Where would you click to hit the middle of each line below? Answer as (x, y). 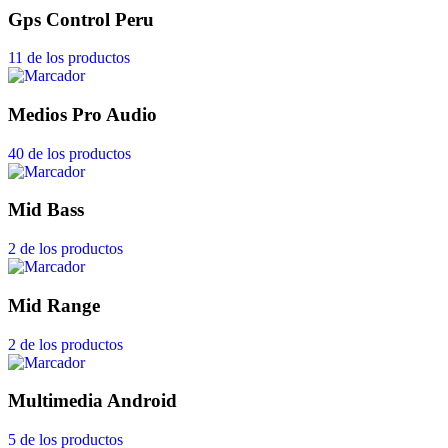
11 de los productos (69, 58)
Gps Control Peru (81, 19)
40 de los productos (69, 153)
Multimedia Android (92, 401)
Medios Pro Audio (82, 114)
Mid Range (54, 305)
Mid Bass (46, 210)
